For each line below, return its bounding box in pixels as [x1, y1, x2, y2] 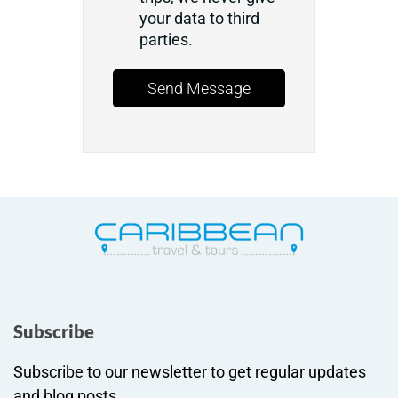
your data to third [139, 9, 260, 28]
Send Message [147, 79, 251, 98]
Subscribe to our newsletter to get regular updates [13, 362, 366, 381]
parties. [139, 30, 194, 49]
